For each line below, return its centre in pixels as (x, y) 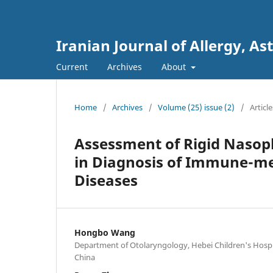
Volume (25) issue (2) (196, 107)
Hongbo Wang (105, 232)
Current (72, 66)
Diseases (106, 180)
